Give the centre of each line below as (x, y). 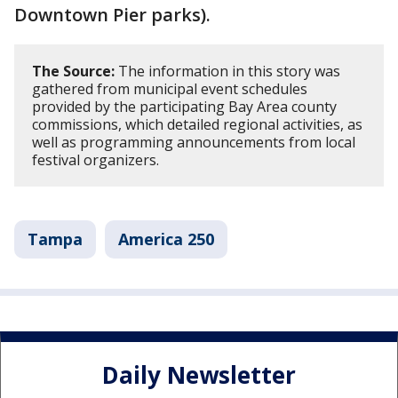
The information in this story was (227, 71)
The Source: (73, 71)
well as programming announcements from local (194, 142)
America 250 (166, 239)
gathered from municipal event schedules (170, 89)
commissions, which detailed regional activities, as (197, 124)
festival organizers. (96, 160)
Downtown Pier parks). (112, 15)
